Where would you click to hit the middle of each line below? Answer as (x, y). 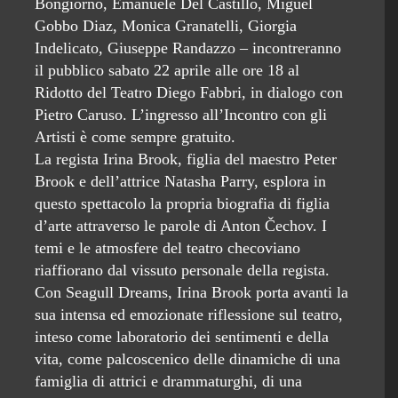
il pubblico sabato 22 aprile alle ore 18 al (167, 70)
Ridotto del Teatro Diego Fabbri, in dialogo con (189, 92)
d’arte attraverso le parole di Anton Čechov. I (181, 226)
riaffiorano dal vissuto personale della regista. (182, 270)
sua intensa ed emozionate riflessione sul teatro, (189, 314)
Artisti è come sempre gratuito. (135, 137)
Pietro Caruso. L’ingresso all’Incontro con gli (181, 115)
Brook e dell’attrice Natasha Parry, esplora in (180, 181)
